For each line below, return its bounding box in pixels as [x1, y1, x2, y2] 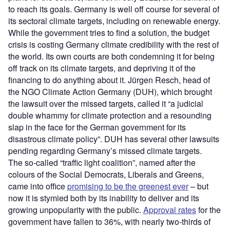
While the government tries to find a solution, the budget [8, 27, 209, 39]
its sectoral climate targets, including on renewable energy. [8, 15, 220, 27]
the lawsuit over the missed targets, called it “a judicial [8, 98, 203, 110]
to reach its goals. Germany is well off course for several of [8, 3, 219, 15]
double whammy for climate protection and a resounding [8, 109, 212, 122]
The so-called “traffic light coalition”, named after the [8, 157, 196, 169]
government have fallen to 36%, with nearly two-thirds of [8, 216, 210, 228]
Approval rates [143, 204, 196, 216]
